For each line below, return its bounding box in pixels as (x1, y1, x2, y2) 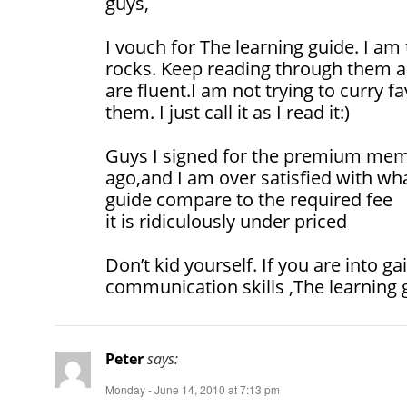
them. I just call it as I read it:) (105, 100, 350, 125)
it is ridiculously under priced (105, 209, 347, 234)
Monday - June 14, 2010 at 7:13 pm (105, 382, 280, 398)
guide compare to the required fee (105, 187, 392, 213)
